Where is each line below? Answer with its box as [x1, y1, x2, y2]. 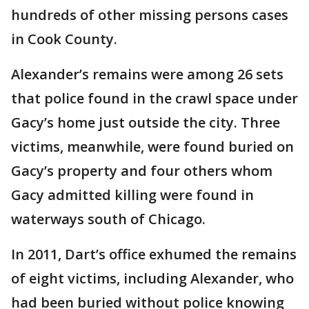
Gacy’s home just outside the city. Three [11, 112, 280, 132]
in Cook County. [11, 29, 117, 48]
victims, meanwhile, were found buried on [11, 137, 294, 156]
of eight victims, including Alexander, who [11, 268, 294, 288]
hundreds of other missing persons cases [11, 5, 288, 24]
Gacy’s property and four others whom [11, 161, 272, 180]
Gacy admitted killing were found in [11, 185, 254, 204]
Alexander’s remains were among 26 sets [11, 64, 283, 83]
